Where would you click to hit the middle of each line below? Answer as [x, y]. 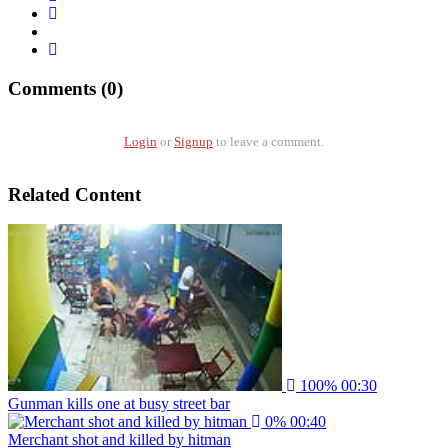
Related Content [74, 194]
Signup [193, 141]
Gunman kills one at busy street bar [119, 404]
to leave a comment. [268, 141]
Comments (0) [65, 89]
